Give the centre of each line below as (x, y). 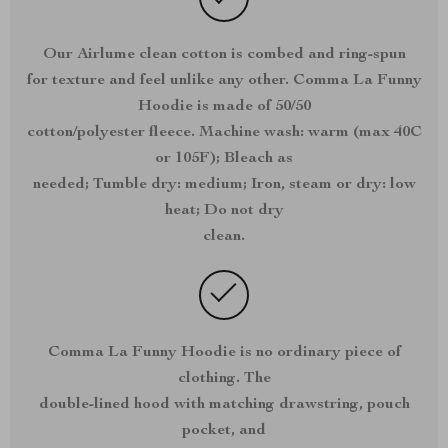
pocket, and (224, 431)
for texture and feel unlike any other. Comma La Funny (224, 81)
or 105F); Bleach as (224, 159)
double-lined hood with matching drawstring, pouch (224, 405)
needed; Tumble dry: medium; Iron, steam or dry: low (224, 185)
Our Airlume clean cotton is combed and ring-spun (224, 55)
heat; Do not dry (224, 211)
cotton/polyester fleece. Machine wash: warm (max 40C (224, 133)
